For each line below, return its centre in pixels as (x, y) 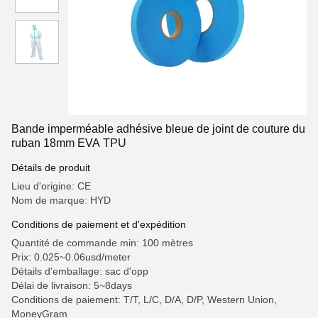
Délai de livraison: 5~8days (72, 285)
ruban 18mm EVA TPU (69, 143)
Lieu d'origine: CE (51, 186)
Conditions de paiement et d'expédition (99, 224)
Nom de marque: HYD (61, 200)
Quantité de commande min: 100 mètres (102, 243)
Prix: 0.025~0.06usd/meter (71, 257)
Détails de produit (51, 168)
